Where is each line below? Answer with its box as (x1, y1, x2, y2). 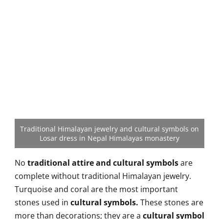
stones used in (15, 197, 70, 208)
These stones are (138, 197, 203, 208)
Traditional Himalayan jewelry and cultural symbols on (20, 124, 199, 133)
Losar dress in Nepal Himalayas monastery (40, 133, 179, 143)
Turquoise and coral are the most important (15, 184, 178, 195)
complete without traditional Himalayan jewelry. (15, 171, 191, 181)
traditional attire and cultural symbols (25, 157, 178, 168)
